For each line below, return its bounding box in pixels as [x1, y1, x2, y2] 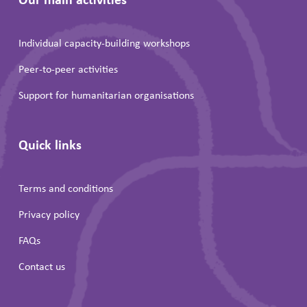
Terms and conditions [18, 181, 113, 195]
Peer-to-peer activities [18, 62, 118, 76]
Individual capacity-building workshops [18, 36, 190, 50]
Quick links [18, 135, 82, 153]
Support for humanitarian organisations [18, 88, 194, 102]
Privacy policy [18, 207, 79, 221]
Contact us [18, 259, 65, 273]
